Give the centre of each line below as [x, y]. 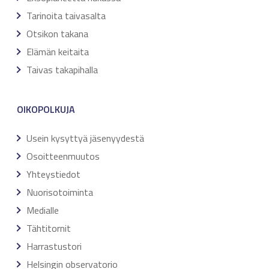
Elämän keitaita [58, 51]
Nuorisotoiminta [60, 192]
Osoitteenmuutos [63, 156]
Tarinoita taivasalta [66, 15]
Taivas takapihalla [62, 69]
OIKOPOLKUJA [46, 109]
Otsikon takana [57, 33]
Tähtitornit [49, 228]
